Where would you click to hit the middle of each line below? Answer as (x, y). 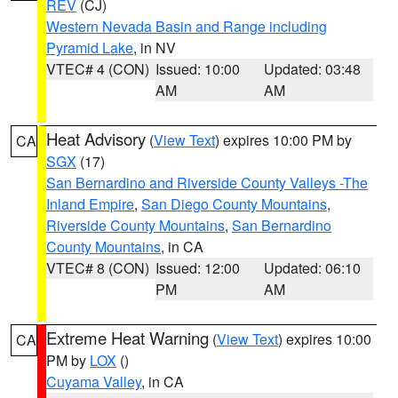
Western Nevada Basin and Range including (187, 26)
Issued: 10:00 (197, 69)
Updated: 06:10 (313, 268)
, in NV (155, 48)
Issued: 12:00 (197, 268)
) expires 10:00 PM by (283, 140)
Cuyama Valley (94, 382)
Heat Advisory (96, 139)
